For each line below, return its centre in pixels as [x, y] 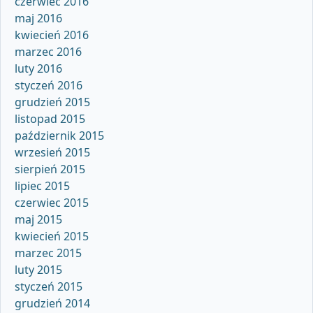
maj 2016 [38, 18]
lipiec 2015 [42, 185]
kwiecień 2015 [52, 236]
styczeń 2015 [49, 286]
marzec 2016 [48, 51]
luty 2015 [38, 269]
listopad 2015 [50, 118]
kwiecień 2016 [52, 35]
